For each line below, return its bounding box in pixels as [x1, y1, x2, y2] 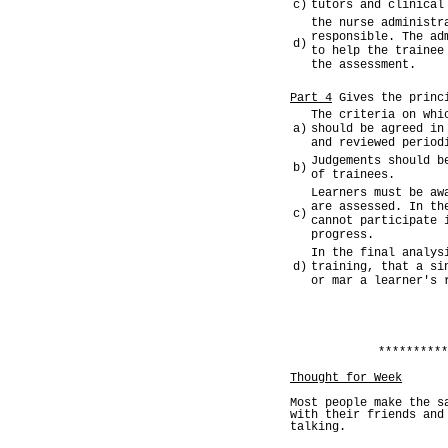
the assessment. [311, 57, 416, 72]
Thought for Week [290, 370, 402, 385]
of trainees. [311, 167, 395, 182]
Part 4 [290, 90, 332, 105]
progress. [311, 227, 374, 242]
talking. [290, 419, 346, 434]
